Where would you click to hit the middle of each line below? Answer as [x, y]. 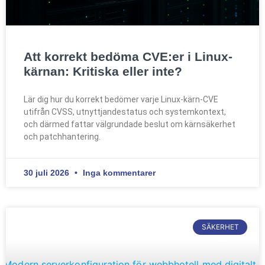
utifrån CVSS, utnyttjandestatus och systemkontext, [125, 112]
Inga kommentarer [118, 172]
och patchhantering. [62, 136]
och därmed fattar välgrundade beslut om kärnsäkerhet [130, 124]
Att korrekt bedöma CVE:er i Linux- [128, 56]
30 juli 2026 [48, 172]
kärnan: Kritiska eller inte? [103, 71]
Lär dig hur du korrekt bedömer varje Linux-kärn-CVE [121, 99]
